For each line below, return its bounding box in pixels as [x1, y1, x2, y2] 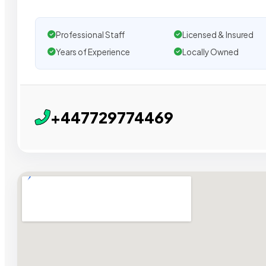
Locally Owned [182, 46, 239, 57]
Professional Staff [56, 29, 125, 40]
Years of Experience [56, 46, 130, 57]
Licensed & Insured [182, 29, 254, 40]
